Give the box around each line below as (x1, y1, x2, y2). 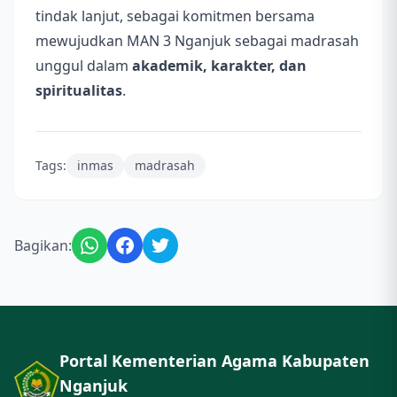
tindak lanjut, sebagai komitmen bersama (35, 6, 315, 27)
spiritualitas (35, 81, 122, 101)
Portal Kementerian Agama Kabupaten (58, 350, 370, 372)
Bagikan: (14, 236, 72, 256)
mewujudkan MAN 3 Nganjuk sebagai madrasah (35, 31, 359, 51)
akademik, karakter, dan (132, 56, 307, 76)
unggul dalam (35, 56, 132, 76)
